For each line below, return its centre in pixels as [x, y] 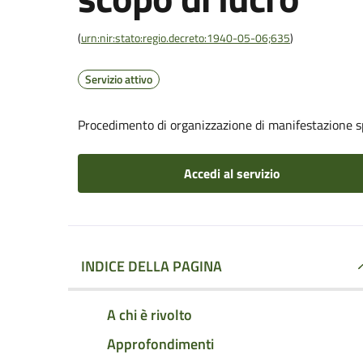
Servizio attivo [119, 79]
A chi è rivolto [149, 314]
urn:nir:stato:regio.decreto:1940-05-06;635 [186, 38]
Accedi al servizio [232, 173]
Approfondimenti [160, 344]
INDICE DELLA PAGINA [152, 266]
